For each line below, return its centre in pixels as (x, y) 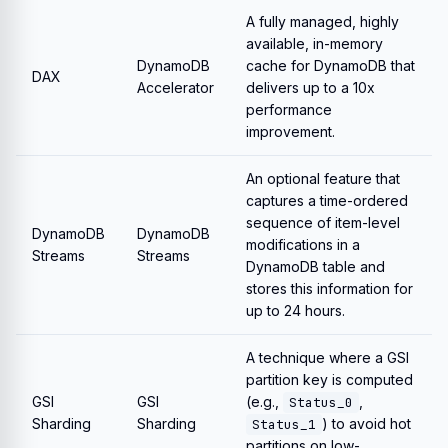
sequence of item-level (323, 222)
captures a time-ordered (327, 200)
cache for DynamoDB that (330, 65)
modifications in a (303, 244)
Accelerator (175, 87)
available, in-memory (314, 43)
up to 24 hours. (295, 310)
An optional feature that (323, 178)
